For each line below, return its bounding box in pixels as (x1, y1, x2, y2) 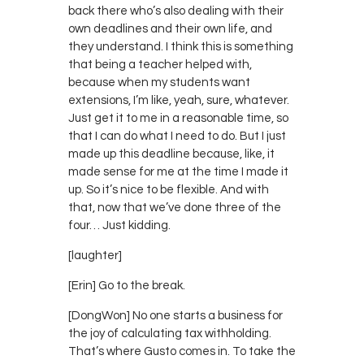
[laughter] (68, 249, 122, 262)
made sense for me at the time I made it (68, 165, 288, 178)
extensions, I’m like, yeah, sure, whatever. (68, 93, 289, 106)
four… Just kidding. (68, 219, 171, 232)
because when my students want (68, 76, 250, 89)
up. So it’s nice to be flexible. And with (68, 183, 269, 196)
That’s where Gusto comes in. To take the (68, 344, 296, 357)
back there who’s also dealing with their (68, 4, 284, 17)
